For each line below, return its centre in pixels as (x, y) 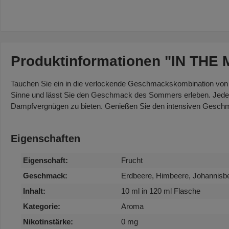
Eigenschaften (45, 138)
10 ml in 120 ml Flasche (161, 191)
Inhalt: (34, 191)
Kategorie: (42, 206)
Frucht (132, 160)
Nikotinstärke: (48, 221)
